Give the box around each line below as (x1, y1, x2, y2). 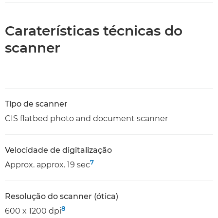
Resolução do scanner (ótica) (5, 192, 118, 201)
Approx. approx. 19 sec (5, 160, 90, 169)
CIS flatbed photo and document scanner (5, 114, 168, 123)
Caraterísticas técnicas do (5, 22, 182, 39)
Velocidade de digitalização (5, 145, 112, 155)
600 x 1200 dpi (5, 206, 61, 216)
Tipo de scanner (5, 99, 68, 109)
